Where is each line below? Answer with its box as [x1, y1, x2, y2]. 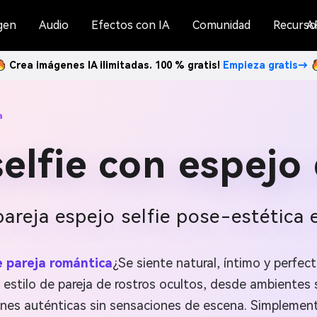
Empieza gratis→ [223, 59, 308, 71]
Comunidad [192, 18, 250, 32]
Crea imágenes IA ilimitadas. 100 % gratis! [9, 59, 223, 71]
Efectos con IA [91, 18, 170, 32]
